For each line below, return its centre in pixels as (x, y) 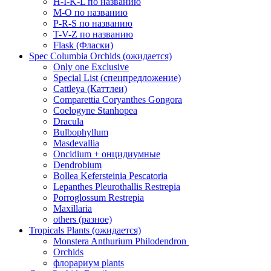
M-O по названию (90, 12)
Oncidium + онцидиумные (107, 154)
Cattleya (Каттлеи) (90, 89)
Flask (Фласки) (83, 45)
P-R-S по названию (93, 23)
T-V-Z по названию (93, 34)
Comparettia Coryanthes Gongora (118, 100)
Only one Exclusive (91, 67)
